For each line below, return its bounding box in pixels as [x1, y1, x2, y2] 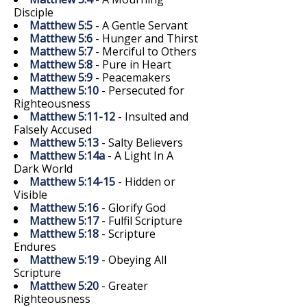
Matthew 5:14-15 [29, 173, 115, 189]
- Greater [99, 278, 148, 293]
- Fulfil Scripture [99, 212, 182, 228]
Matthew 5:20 [29, 278, 99, 293]
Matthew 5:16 [29, 199, 99, 215]
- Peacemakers [93, 69, 171, 85]
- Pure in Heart [93, 56, 171, 72]
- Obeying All [99, 251, 167, 267]
